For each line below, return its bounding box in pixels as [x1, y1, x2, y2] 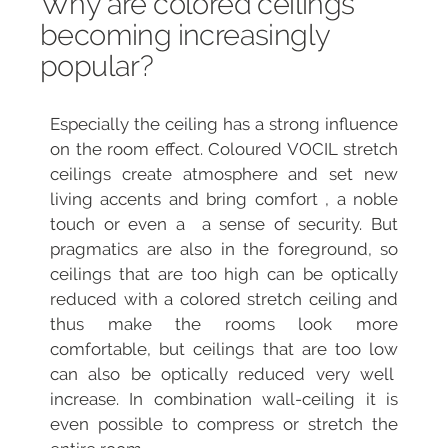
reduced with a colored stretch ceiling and [50, 289, 398, 310]
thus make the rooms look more [50, 314, 398, 335]
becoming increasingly [40, 18, 330, 53]
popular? [40, 49, 154, 84]
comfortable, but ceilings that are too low [50, 339, 398, 360]
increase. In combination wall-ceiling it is [50, 389, 398, 410]
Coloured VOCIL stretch [208, 139, 398, 160]
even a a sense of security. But [128, 214, 399, 235]
